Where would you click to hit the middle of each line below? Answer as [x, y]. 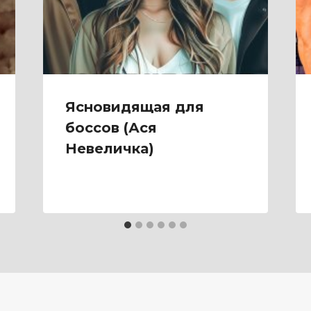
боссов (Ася [111, 128]
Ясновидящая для [134, 107]
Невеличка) [109, 149]
